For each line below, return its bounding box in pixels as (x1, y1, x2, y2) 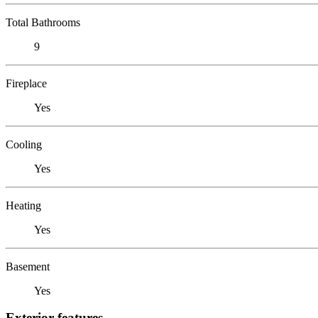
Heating (6, 199, 41, 212)
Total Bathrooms (6, 16, 80, 28)
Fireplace (6, 77, 47, 89)
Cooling (6, 138, 42, 150)
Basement (6, 260, 50, 273)
